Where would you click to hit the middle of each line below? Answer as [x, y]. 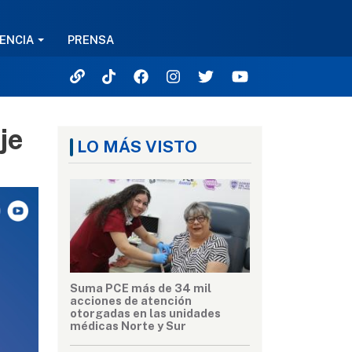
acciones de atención [131, 301]
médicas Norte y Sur [128, 326]
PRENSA [91, 40]
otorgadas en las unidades [145, 313]
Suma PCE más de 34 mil [141, 288]
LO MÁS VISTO [137, 147]
